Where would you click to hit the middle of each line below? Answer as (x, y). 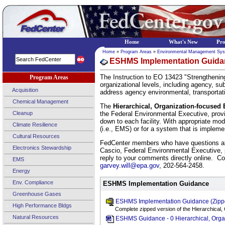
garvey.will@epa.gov (130, 165)
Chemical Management (40, 101)
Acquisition (25, 90)
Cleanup (22, 113)
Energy (21, 171)
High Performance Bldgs (41, 205)
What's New (183, 42)
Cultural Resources (35, 136)
